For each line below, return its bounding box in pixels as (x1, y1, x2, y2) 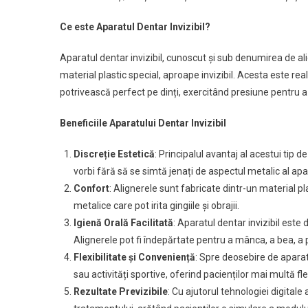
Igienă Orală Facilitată (74, 217, 173, 228)
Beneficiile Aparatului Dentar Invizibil (60, 118, 226, 129)
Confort (74, 183, 109, 194)
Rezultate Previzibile (74, 286, 168, 297)
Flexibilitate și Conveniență (74, 252, 195, 263)
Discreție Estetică (74, 148, 155, 159)
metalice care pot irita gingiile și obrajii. (74, 200, 239, 211)
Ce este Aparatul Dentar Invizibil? (60, 21, 210, 32)
